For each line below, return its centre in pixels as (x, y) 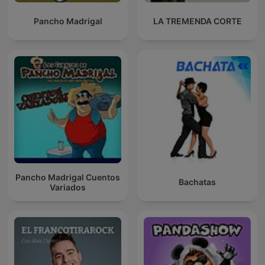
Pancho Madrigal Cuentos (68, 177)
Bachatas (197, 182)
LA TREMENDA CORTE (197, 21)
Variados (68, 187)
